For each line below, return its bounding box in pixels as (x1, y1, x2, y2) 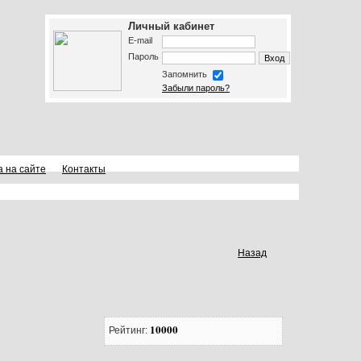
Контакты (62, 164, 106, 175)
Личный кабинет (128, 20, 214, 32)
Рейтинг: (109, 325, 150, 337)
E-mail (128, 35, 152, 45)
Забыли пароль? (162, 83, 230, 93)
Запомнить (162, 69, 210, 80)
